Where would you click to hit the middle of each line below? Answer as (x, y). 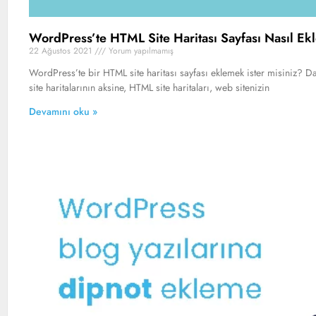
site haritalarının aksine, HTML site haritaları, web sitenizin (149, 88)
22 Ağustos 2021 (62, 51)
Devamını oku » (63, 112)
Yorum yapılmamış (140, 51)
